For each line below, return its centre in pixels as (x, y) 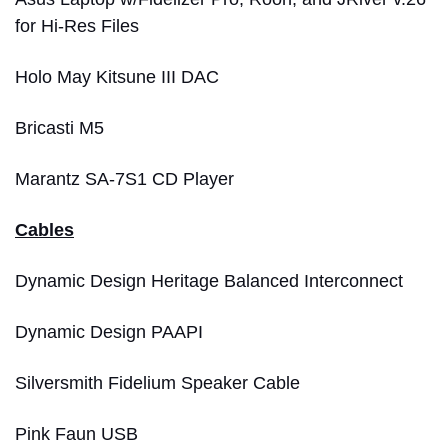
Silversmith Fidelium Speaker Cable (157, 382)
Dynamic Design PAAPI (111, 331)
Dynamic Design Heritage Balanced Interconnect (209, 280)
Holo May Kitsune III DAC (117, 76)
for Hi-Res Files (77, 25)
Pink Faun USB (76, 433)
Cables (44, 229)
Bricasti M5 (62, 127)
